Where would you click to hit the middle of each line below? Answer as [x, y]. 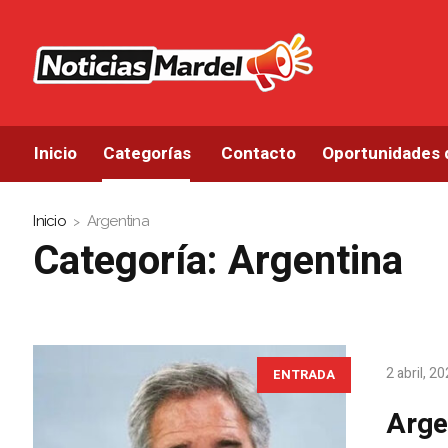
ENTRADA [304, 375]
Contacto [259, 154]
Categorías [147, 154]
